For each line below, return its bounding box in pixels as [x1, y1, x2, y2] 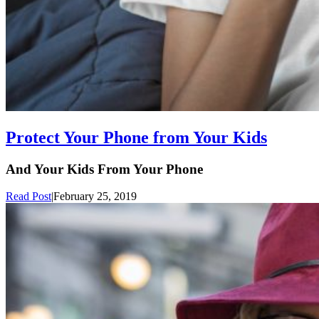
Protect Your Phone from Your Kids [6, 127, 267, 147]
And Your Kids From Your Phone [6, 161, 203, 177]
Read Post [6, 190, 51, 203]
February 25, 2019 [53, 190, 137, 203]
